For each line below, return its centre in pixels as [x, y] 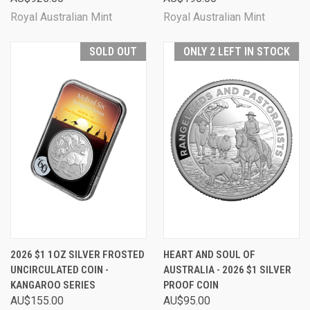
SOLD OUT [113, 52]
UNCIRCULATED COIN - [60, 270]
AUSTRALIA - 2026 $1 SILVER [227, 270]
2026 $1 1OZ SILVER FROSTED [77, 255]
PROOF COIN [191, 285]
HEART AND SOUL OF [209, 255]
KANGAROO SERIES [53, 285]
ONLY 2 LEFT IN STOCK [237, 52]
